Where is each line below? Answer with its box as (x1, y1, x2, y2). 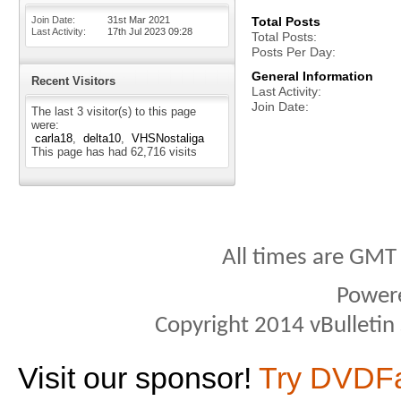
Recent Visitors (31, 74, 115, 88)
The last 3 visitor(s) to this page (31, 105, 196, 118)
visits (166, 145, 197, 158)
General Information (252, 69, 373, 83)
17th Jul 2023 (107, 26, 168, 37)
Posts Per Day (252, 45, 332, 59)
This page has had (31, 145, 131, 158)
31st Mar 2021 (107, 14, 170, 25)
